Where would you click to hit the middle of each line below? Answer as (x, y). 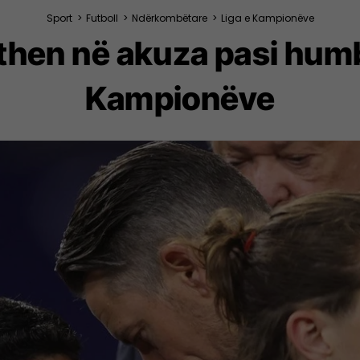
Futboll (102, 18)
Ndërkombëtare (169, 18)
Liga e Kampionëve (267, 18)
